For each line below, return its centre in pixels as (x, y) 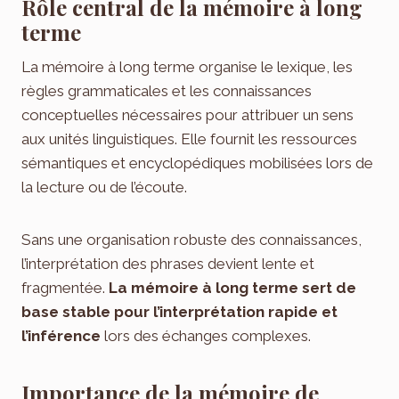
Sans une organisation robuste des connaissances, (191, 239)
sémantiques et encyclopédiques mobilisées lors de (197, 163)
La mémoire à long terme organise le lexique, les (187, 66)
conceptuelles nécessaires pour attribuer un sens (187, 114)
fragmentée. (65, 287)
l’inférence (61, 335)
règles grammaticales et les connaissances (167, 90)
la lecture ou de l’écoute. (104, 187)
